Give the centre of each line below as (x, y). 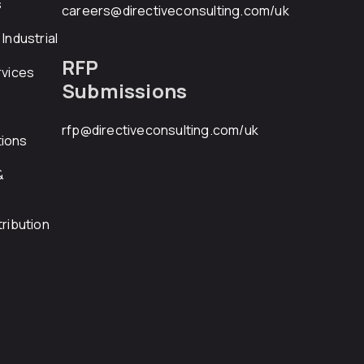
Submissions (125, 91)
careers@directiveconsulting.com (166, 11)
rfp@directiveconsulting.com (151, 130)
